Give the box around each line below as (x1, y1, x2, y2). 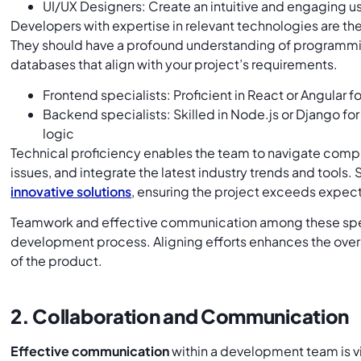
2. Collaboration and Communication (10, 304, 350, 329)
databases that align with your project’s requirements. (10, 55, 341, 73)
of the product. (10, 252, 103, 270)
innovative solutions (10, 182, 132, 200)
